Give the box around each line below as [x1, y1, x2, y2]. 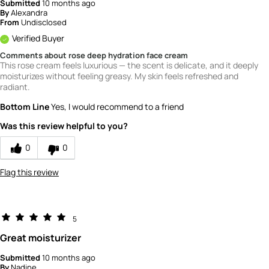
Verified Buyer [12, 32, 64, 44]
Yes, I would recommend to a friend [49, 100, 184, 112]
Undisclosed [21, 16, 67, 28]
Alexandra [11, 7, 47, 18]
